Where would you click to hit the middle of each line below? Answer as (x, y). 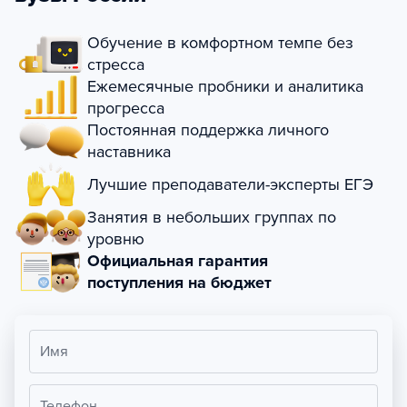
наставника (129, 152)
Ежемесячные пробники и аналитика (225, 87)
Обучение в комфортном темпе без (220, 43)
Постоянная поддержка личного (208, 130)
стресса (116, 65)
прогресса (126, 109)
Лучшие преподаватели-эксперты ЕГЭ (230, 185)
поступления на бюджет (179, 283)
